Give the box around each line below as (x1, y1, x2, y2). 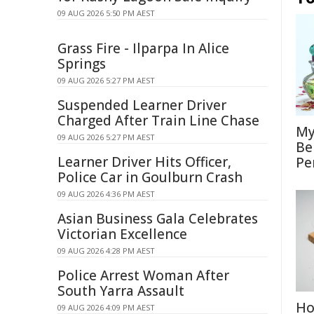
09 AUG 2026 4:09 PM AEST (57, 302, 155, 313)
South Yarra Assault (57, 282, 184, 300)
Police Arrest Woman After (57, 266, 229, 285)
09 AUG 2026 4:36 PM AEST (57, 189, 155, 199)
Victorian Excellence (57, 225, 187, 243)
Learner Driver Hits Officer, (57, 153, 231, 171)
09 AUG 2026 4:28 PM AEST (57, 245, 155, 256)
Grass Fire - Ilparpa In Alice (57, 39, 229, 57)
